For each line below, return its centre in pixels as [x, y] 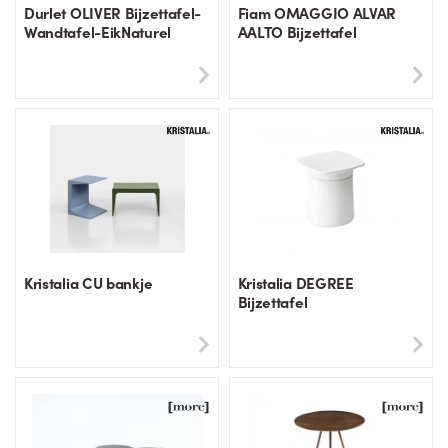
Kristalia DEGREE [295, 282]
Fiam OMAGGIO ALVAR [317, 13]
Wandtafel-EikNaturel [97, 32]
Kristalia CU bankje [88, 282]
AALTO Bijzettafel [297, 32]
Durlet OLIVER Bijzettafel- [113, 13]
